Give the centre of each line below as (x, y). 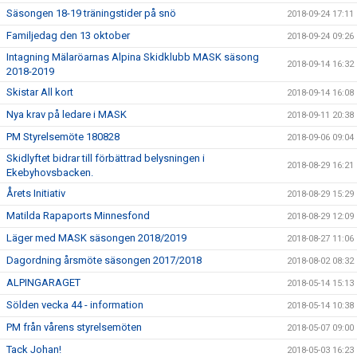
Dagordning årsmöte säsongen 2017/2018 (104, 260)
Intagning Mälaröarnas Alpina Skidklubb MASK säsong (133, 57)
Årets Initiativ (36, 193)
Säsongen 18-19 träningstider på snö (91, 13)
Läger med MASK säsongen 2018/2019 (96, 238)
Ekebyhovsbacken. (50, 173)
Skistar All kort (40, 92)
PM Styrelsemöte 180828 (63, 137)
